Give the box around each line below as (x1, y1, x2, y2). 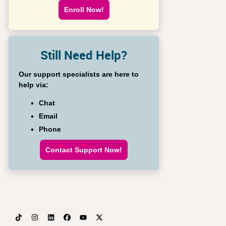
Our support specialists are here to (19, 70, 139, 78)
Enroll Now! (64, 6, 104, 14)
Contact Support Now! (45, 146, 122, 154)
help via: (19, 81, 48, 89)
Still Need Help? (40, 47, 127, 63)
